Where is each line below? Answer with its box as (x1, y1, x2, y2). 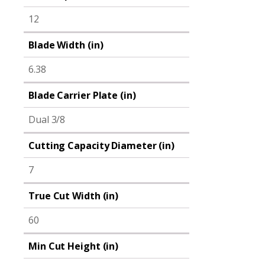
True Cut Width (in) (28, 189, 119, 202)
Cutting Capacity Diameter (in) (28, 139, 174, 152)
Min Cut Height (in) (28, 240, 119, 253)
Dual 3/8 (28, 113, 66, 126)
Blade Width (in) (28, 38, 104, 51)
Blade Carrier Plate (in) (28, 89, 136, 102)
